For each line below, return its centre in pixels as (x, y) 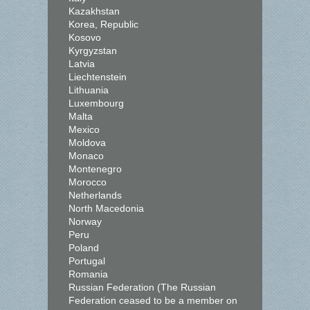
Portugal (87, 261)
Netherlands (95, 195)
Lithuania (89, 90)
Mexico (84, 129)
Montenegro (95, 169)
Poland (84, 248)
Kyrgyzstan (93, 51)
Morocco (88, 182)
